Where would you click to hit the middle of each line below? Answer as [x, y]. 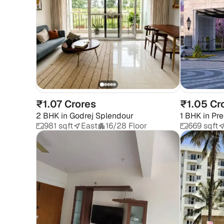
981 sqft [58, 126]
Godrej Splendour [101, 116]
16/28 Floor [126, 126]
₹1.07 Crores [66, 104]
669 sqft [203, 126]
